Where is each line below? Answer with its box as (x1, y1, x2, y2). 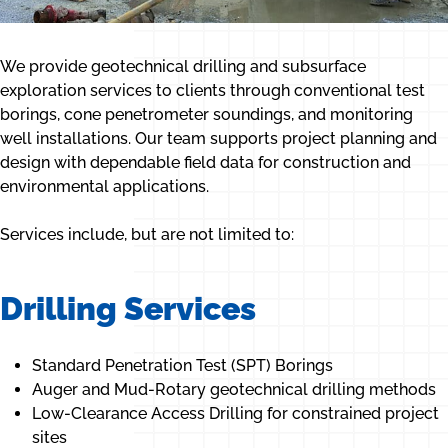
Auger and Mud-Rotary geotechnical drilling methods (32, 380, 436, 400)
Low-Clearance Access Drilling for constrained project (32, 404, 439, 424)
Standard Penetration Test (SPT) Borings (32, 356, 333, 376)
